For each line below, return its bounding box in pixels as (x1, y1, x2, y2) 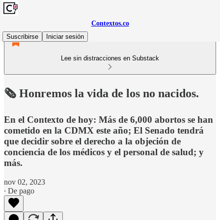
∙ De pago (4, 186, 34, 195)
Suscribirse (6, 33, 38, 40)
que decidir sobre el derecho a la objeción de (4, 136, 181, 146)
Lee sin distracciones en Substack (61, 55, 159, 62)
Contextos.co (91, 20, 129, 27)
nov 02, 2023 (4, 177, 45, 186)
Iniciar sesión (46, 33, 84, 40)
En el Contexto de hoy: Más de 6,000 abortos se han (4, 114, 213, 125)
